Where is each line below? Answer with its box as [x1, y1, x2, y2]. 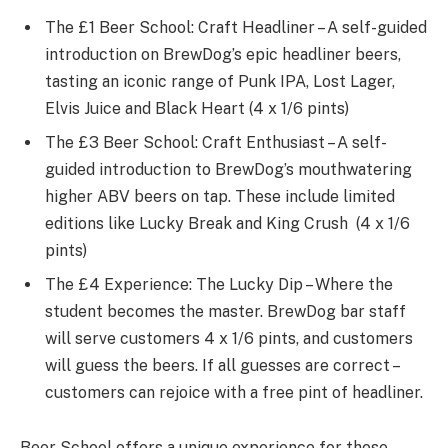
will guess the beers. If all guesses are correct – [45, 355, 398, 375]
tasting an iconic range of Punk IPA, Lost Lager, [45, 71, 395, 91]
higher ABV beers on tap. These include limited [45, 186, 395, 206]
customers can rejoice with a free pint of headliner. [45, 382, 423, 402]
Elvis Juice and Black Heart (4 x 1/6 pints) [45, 98, 349, 118]
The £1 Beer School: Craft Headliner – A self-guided [45, 17, 427, 37]
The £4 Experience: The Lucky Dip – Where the [45, 274, 393, 294]
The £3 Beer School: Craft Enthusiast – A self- [45, 132, 387, 152]
